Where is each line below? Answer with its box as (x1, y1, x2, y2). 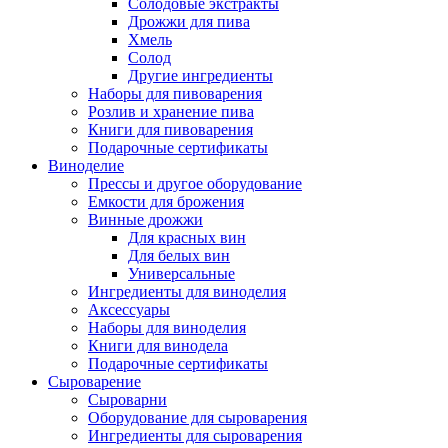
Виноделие (48, 157, 124, 174)
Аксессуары (88, 301, 170, 318)
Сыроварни (88, 391, 167, 408)
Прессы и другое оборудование (88, 175, 302, 192)
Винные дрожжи (88, 211, 203, 228)
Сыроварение (48, 373, 141, 390)
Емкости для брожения (88, 193, 244, 210)
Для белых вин (128, 247, 230, 264)
